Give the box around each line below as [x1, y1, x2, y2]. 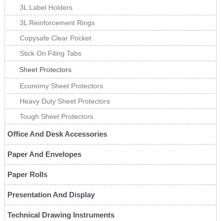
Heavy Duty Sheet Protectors [19, 97, 110, 106]
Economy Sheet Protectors [19, 82, 103, 90]
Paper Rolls [7, 170, 47, 179]
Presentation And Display [7, 190, 95, 199]
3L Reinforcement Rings [19, 19, 95, 27]
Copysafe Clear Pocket [19, 34, 91, 42]
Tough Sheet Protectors [19, 112, 93, 121]
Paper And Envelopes [7, 150, 81, 159]
